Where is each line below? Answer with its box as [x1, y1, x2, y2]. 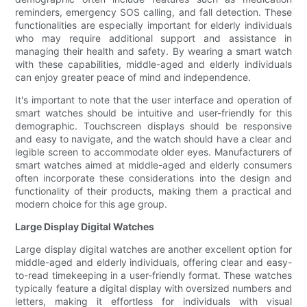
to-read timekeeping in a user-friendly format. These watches [15, 269, 292, 282]
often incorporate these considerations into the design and [15, 172, 292, 184]
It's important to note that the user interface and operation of [15, 94, 292, 106]
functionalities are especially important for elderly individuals [15, 19, 292, 32]
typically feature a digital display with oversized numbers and [15, 282, 292, 295]
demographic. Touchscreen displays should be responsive [15, 120, 292, 132]
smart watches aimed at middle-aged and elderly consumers [15, 159, 292, 171]
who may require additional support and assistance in [15, 32, 292, 45]
